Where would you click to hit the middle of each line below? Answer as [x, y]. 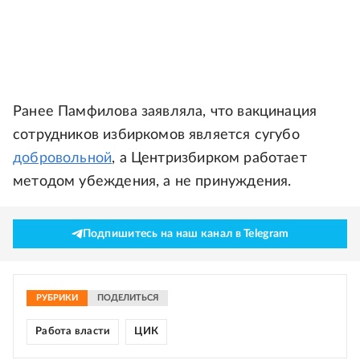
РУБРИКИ [57, 298]
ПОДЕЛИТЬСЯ [128, 298]
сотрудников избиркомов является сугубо [156, 135]
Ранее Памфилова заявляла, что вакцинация [165, 112]
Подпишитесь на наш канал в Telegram [186, 234]
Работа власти [73, 331]
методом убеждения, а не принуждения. [152, 182]
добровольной [63, 158]
